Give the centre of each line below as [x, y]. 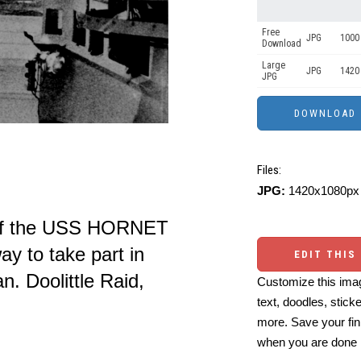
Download [282, 44]
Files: [269, 170]
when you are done [307, 342]
